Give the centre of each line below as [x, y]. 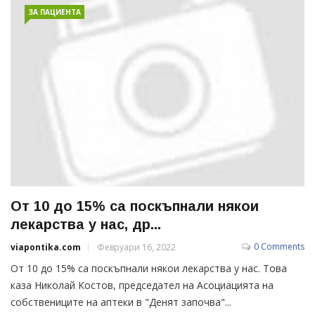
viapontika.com [46, 247]
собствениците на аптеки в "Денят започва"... [121, 302]
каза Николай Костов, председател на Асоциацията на [142, 285]
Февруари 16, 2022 [136, 247]
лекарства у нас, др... [86, 224]
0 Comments [279, 246]
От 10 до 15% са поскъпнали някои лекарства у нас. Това [149, 268]
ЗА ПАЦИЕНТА [54, 12]
